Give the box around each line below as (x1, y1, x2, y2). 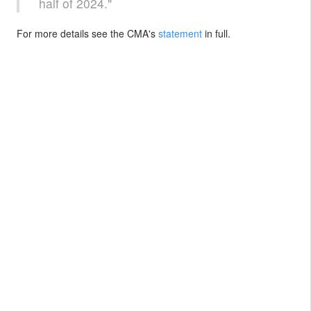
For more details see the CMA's (17, 26, 158, 41)
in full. (202, 26, 230, 41)
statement (158, 26, 202, 41)
